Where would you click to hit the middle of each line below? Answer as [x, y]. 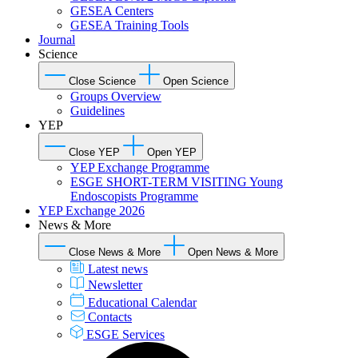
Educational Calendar [142, 302]
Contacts [110, 316]
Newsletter [115, 284]
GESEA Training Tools [129, 25]
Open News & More [233, 252]
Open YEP [172, 152]
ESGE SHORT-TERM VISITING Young [177, 181]
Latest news [118, 268]
